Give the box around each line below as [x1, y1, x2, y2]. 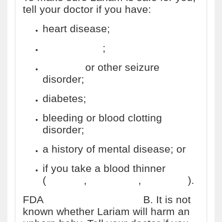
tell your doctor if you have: [23, 3, 151, 15]
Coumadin [90, 174, 138, 186]
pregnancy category [46, 194, 140, 205]
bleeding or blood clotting [43, 112, 162, 123]
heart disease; [43, 23, 110, 34]
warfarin [46, 174, 84, 186]
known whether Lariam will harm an [23, 206, 190, 217]
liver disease [43, 42, 103, 54]
